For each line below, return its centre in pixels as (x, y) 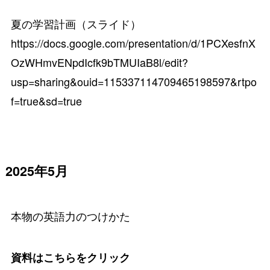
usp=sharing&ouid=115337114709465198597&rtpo (133, 82)
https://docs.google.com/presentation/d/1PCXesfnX (133, 43)
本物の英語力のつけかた (70, 216)
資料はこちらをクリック (70, 258)
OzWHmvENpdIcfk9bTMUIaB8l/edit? (99, 62)
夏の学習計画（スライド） (81, 24)
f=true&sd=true (46, 101)
